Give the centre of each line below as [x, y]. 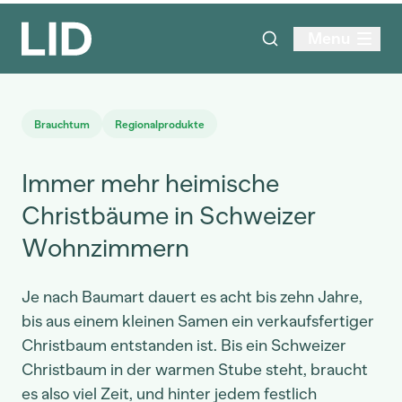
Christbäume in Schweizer [169, 215]
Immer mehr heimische [150, 183]
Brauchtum [62, 125]
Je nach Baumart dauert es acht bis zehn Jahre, [192, 297]
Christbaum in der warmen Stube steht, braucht [195, 370]
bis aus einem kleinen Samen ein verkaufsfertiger [198, 321]
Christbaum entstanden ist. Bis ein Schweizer [184, 345]
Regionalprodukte [160, 125]
